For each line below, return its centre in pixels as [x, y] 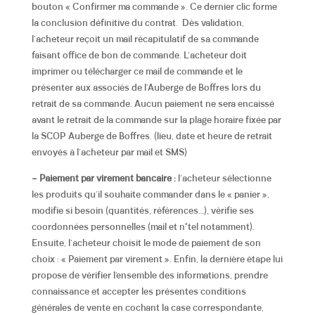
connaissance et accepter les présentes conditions [139, 292]
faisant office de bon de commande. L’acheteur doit [139, 56]
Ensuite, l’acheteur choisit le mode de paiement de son [146, 243]
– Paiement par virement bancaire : [103, 179]
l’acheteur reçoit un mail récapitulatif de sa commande [145, 39]
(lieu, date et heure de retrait [213, 136]
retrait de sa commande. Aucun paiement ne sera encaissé [153, 104]
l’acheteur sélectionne [223, 179]
